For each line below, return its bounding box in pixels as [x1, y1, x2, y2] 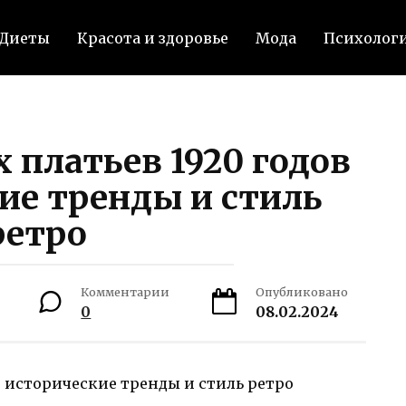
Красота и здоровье [76, 29, 228, 47]
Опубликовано [255, 285, 348, 299]
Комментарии [81, 285, 170, 299]
